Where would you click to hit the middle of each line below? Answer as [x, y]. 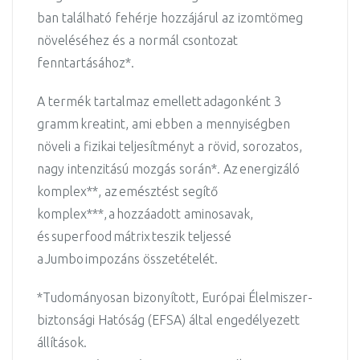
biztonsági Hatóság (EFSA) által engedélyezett [168, 320]
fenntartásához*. [86, 63]
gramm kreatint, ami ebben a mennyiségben [164, 124]
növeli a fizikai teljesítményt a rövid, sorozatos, [170, 146]
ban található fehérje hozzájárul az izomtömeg [170, 18]
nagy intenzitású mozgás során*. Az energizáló [168, 169]
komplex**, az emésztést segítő [127, 191]
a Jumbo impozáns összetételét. [127, 259]
